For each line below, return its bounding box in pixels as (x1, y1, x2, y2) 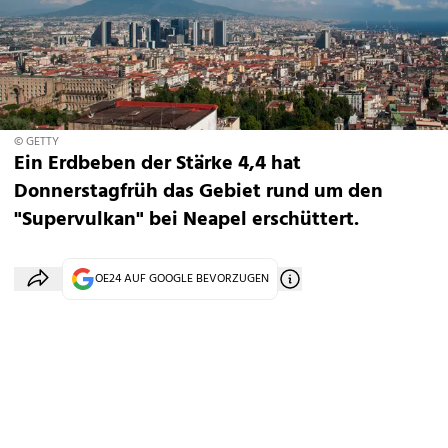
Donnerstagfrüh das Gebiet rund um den (14, 176, 383, 208)
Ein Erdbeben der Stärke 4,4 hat (14, 148, 301, 180)
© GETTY (14, 132, 59, 152)
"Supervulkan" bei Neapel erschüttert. (14, 204, 359, 236)
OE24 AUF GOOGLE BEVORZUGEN (95, 269, 269, 289)
